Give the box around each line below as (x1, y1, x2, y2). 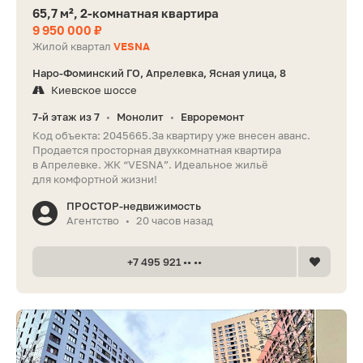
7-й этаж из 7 (32, 110, 100, 124)
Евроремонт (181, 110, 245, 124)
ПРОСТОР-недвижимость (66, 199, 201, 213)
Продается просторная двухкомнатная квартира (32, 143, 281, 157)
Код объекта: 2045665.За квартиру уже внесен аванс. (32, 129, 310, 143)
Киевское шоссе (51, 83, 137, 97)
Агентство (66, 214, 119, 228)
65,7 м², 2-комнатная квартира (32, 6, 219, 21)
